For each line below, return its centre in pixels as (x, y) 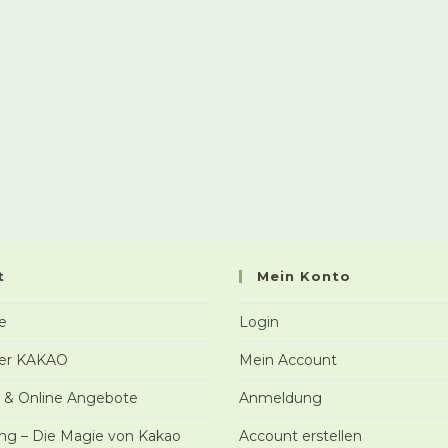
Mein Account (288, 360)
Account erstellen (300, 436)
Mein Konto (304, 276)
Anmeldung (280, 398)
